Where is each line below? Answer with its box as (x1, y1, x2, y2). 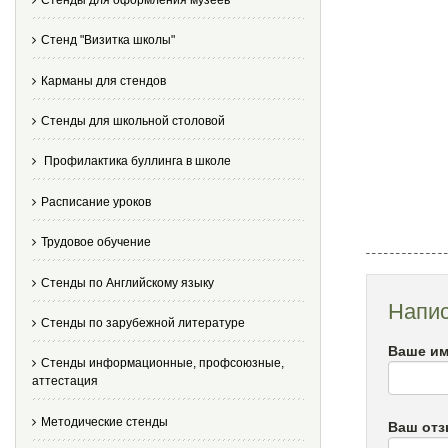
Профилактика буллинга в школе (41, 154, 231, 169)
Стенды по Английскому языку (41, 275, 214, 290)
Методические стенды (41, 414, 168, 429)
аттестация (32, 374, 98, 389)
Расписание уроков (41, 194, 151, 209)
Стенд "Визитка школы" (41, 33, 175, 48)
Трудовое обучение (41, 235, 151, 250)
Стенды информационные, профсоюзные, (41, 356, 284, 371)
